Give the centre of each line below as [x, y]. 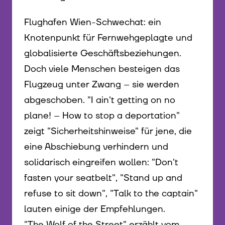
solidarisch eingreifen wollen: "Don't [101, 162]
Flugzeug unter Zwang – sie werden [102, 84]
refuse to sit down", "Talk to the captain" [111, 193]
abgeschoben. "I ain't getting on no [100, 100]
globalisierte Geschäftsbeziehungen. [103, 53]
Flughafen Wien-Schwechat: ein [93, 22]
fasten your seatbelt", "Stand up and [103, 178]
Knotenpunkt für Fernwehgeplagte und [108, 38]
